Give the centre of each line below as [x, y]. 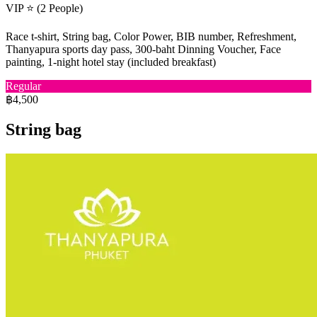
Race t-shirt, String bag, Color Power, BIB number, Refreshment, [151, 36]
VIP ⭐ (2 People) [44, 8]
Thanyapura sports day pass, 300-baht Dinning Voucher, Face [143, 49]
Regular [23, 86]
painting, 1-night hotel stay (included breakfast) [111, 62]
